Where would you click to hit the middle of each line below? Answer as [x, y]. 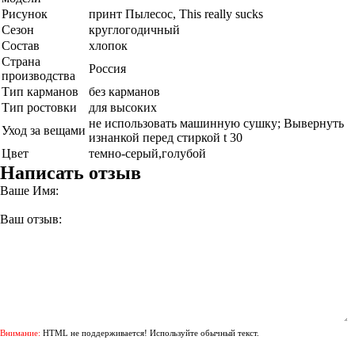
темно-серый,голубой [147, 153]
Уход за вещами [44, 130]
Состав [21, 46]
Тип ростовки [39, 107]
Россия [107, 69]
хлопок [108, 46]
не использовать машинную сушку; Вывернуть [216, 123]
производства [38, 76]
